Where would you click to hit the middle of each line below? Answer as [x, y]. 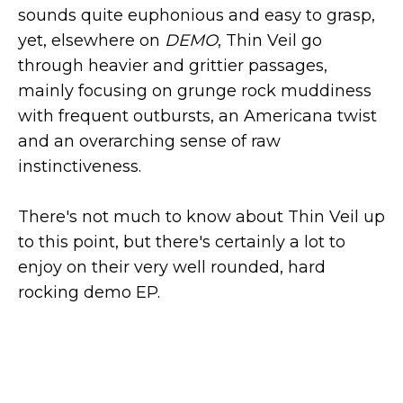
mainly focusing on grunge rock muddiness [195, 91]
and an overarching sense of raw [149, 141]
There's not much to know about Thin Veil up [201, 217]
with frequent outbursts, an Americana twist [197, 116]
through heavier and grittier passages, [173, 66]
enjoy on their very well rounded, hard [172, 267]
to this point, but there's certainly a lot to [182, 242]
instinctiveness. [80, 166]
